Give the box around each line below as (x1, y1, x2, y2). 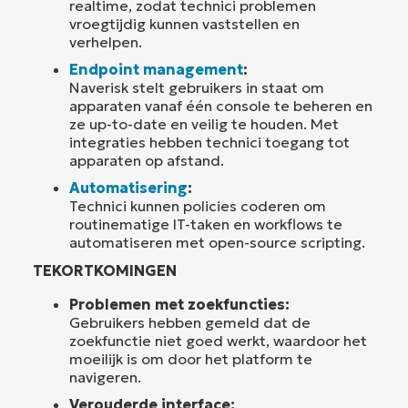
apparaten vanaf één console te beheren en (69, 96, 372, 115)
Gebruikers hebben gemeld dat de (69, 312, 311, 331)
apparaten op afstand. (69, 150, 224, 169)
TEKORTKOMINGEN (33, 260, 177, 280)
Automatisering (69, 178, 188, 197)
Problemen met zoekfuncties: (69, 294, 290, 313)
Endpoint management (69, 59, 243, 78)
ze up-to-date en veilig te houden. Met (69, 114, 339, 133)
